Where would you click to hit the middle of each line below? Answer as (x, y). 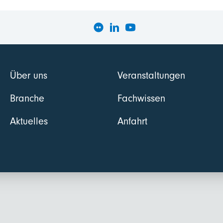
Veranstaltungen (151, 75)
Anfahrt (132, 121)
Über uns (28, 75)
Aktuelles (29, 121)
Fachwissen (141, 98)
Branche (27, 98)
